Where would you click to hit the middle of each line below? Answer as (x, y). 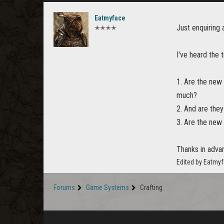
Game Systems (107, 187)
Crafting (151, 187)
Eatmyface (110, 18)
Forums (64, 187)
